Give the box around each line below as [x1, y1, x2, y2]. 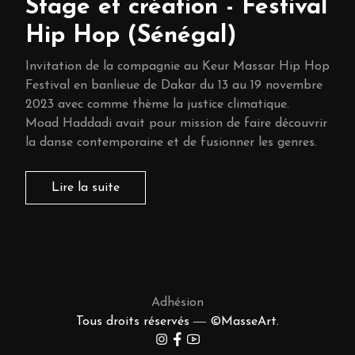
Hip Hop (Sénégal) [25, 24, 236, 48]
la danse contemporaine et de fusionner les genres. [25, 136, 317, 149]
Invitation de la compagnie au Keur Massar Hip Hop [25, 60, 330, 73]
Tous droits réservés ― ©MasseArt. [76, 315, 279, 328]
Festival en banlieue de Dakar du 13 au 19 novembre [25, 79, 323, 92]
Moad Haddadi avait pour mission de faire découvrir [25, 117, 327, 130]
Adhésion [151, 296, 204, 309]
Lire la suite [52, 181, 120, 194]
